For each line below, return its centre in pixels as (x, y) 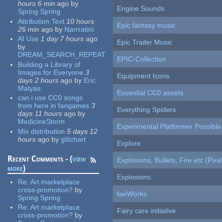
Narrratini (79, 29)
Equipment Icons (143, 76)
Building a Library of (49, 64)
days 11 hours (40, 114)
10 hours (81, 21)
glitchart (74, 139)
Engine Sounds (141, 9)
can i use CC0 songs (51, 98)
